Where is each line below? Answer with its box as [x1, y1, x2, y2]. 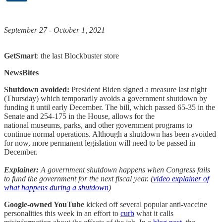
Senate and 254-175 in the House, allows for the [4, 112, 155, 121]
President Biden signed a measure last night [71, 85, 207, 94]
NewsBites [4, 68, 39, 77]
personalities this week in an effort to [4, 209, 120, 218]
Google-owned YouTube [4, 200, 84, 209]
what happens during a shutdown [4, 183, 109, 192]
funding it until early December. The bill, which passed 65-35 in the [4, 103, 215, 112]
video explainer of [153, 174, 209, 183]
